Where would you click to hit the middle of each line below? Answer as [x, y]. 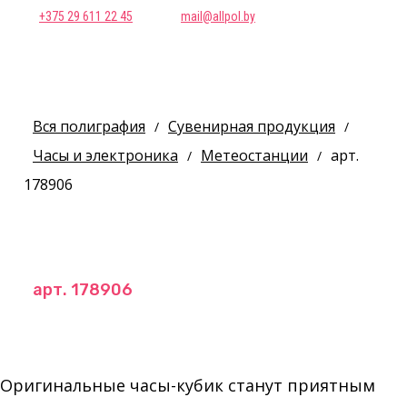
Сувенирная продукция [252, 126]
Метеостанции [254, 155]
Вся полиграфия [89, 126]
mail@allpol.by [218, 16]
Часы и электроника [105, 155]
